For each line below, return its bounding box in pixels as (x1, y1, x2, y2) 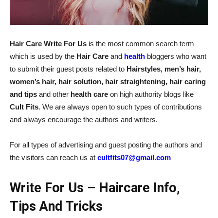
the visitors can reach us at (10, 153, 97, 162)
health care (71, 90, 108, 98)
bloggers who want (145, 52, 206, 60)
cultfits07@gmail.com (97, 153, 171, 162)
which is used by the (10, 52, 76, 60)
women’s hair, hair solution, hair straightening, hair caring (10, 77, 206, 86)
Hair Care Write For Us (10, 39, 87, 48)
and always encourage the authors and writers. (10, 115, 158, 124)
